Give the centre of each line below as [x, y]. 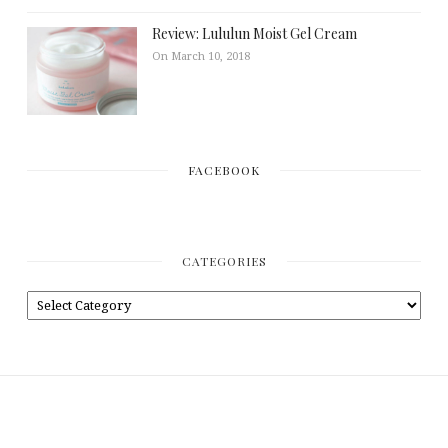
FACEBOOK [224, 170]
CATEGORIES [224, 261]
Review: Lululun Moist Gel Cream [254, 34]
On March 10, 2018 [200, 57]
